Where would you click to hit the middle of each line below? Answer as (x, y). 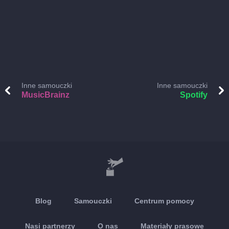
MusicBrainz (45, 95)
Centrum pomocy (164, 201)
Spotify (194, 95)
